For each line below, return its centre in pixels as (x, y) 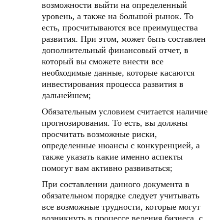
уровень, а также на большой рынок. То (118, 16)
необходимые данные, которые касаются (118, 73)
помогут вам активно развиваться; (107, 168)
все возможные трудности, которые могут (121, 207)
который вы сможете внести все (103, 61)
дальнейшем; (66, 95)
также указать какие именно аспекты (112, 157)
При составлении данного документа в (116, 184)
